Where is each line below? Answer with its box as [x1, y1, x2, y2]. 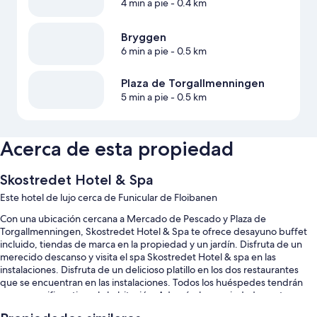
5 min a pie [120, 91, 168, 104]
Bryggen [120, 30, 166, 45]
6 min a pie [120, 45, 168, 58]
